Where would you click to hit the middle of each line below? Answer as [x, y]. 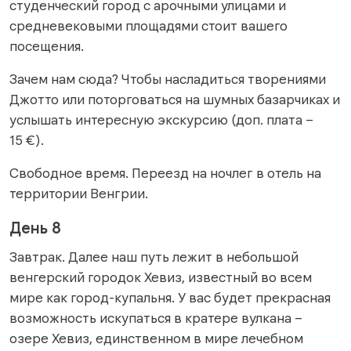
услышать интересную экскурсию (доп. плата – [161, 119]
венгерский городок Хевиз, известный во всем [161, 277]
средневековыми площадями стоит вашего [148, 25]
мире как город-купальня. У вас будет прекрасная [170, 297]
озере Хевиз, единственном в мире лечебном [156, 338]
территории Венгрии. [79, 193]
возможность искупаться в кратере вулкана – [156, 318]
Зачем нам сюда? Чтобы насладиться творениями [168, 79]
